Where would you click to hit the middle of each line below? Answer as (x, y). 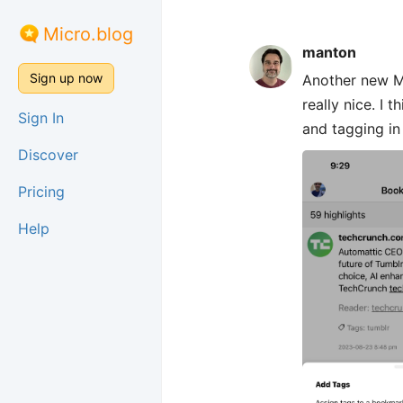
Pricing (41, 192)
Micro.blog (88, 34)
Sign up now (66, 78)
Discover (48, 155)
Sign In (41, 118)
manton (329, 52)
